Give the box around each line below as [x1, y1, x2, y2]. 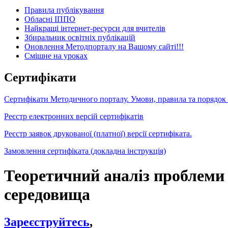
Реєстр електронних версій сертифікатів [4, 111, 144, 121]
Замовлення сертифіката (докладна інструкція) [4, 146, 166, 155]
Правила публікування [24, 5, 104, 14]
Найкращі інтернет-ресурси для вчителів [24, 23, 165, 33]
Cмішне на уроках [24, 51, 88, 60]
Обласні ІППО [24, 14, 75, 23]
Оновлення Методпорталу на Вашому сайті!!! [24, 42, 184, 51]
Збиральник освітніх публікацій [24, 33, 135, 42]
